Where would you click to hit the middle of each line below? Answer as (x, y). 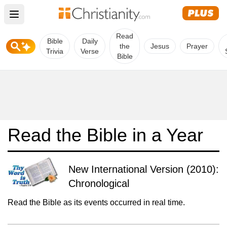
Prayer (197, 46)
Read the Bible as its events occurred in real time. (96, 202)
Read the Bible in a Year (105, 135)
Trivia (55, 51)
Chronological (99, 183)
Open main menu (48, 20)
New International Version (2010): (144, 169)
